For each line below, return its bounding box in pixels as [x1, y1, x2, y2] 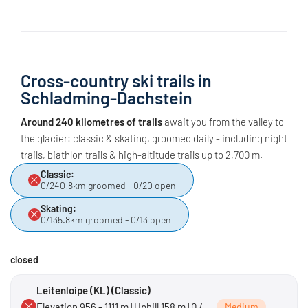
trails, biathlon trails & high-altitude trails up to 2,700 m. [21, 148, 263, 161]
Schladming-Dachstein [21, 87, 192, 108]
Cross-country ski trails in [21, 69, 212, 91]
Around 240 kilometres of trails [21, 115, 162, 128]
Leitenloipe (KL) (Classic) [36, 283, 151, 296]
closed [10, 253, 38, 265]
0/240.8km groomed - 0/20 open [41, 179, 176, 191]
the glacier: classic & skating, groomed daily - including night [21, 131, 287, 144]
